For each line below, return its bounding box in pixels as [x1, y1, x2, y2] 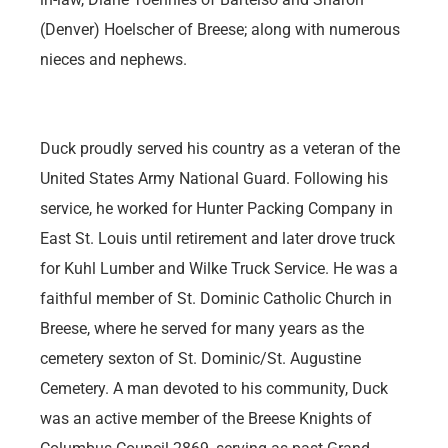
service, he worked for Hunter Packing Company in [40, 198, 393, 218]
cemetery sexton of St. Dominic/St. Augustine [40, 348, 361, 368]
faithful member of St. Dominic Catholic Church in [40, 288, 392, 308]
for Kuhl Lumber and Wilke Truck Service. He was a [40, 258, 398, 278]
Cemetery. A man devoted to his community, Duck [40, 378, 388, 398]
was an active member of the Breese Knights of [40, 408, 372, 428]
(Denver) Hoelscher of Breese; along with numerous [40, 20, 400, 40]
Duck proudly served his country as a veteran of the [40, 138, 400, 158]
